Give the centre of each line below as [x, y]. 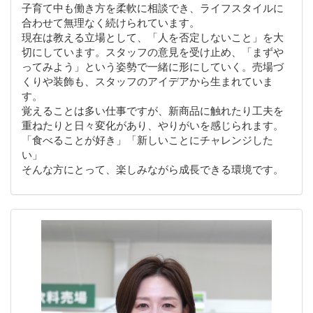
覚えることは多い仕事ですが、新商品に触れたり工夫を [153, 110]
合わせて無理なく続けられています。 [111, 22]
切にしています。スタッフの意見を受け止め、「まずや [153, 51]
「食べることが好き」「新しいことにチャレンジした [147, 139]
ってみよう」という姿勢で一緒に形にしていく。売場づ [153, 66]
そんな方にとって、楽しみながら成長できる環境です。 [153, 169]
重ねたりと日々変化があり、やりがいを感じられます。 [153, 125]
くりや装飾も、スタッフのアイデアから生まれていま [147, 81]
